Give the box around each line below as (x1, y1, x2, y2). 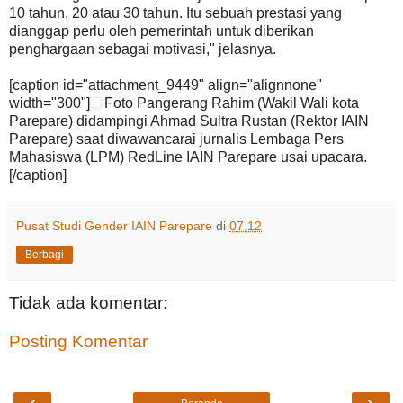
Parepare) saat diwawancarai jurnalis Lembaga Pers (9, 130, 344, 147)
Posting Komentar (9, 332, 148, 352)
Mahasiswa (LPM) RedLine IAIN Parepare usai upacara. (9, 148, 367, 165)
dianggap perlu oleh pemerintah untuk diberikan (9, 22, 314, 39)
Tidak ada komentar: (9, 292, 167, 312)
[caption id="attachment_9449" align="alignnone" (9, 76, 322, 93)
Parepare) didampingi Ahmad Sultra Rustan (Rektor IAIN (9, 112, 369, 129)
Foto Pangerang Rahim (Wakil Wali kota (101, 94, 359, 111)
